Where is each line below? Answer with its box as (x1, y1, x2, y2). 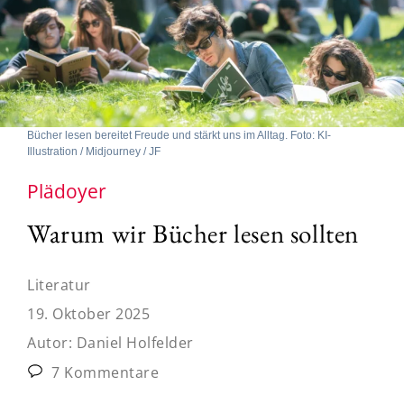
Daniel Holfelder (76, 332, 194, 353)
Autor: (27, 332, 77, 353)
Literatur (27, 274, 91, 295)
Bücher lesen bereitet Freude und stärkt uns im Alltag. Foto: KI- (27, 128, 331, 142)
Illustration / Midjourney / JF (27, 144, 161, 158)
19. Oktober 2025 (27, 303, 150, 324)
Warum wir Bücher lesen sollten (27, 216, 359, 251)
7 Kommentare (47, 362, 159, 382)
